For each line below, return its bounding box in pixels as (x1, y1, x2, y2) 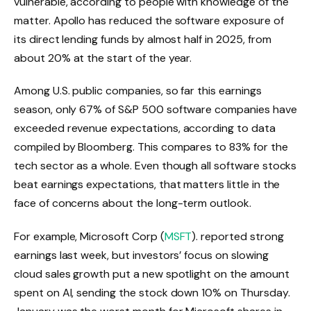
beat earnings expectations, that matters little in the (14, 177, 280, 192)
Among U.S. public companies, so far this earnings (14, 83, 262, 99)
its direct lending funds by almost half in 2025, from (14, 31, 271, 47)
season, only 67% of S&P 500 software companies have (14, 102, 297, 117)
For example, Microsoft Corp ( (14, 229, 165, 244)
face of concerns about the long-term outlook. (14, 196, 251, 211)
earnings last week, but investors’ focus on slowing (14, 248, 269, 263)
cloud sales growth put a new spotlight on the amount (14, 267, 289, 282)
